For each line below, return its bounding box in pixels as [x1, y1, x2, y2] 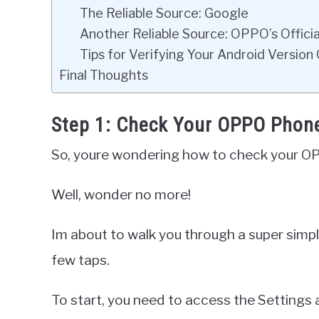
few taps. [51, 251, 110, 268]
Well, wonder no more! [51, 185, 191, 203]
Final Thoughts [59, 67, 148, 83]
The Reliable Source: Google [79, 5, 249, 21]
